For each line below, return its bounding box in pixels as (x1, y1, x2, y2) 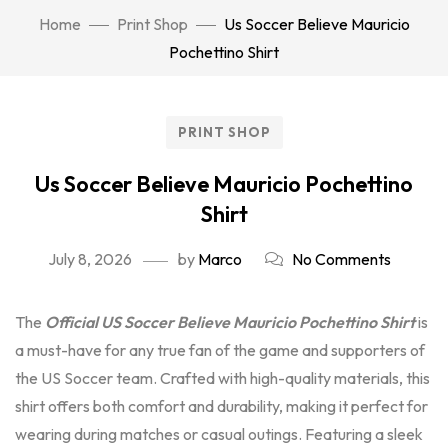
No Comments (291, 249, 391, 269)
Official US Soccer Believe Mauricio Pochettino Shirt (45, 312, 415, 332)
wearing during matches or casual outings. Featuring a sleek (15, 424, 423, 444)
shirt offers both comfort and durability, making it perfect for (15, 396, 428, 416)
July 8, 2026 (47, 249, 132, 269)
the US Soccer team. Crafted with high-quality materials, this (15, 368, 430, 388)
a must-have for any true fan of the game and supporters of (15, 340, 425, 360)
